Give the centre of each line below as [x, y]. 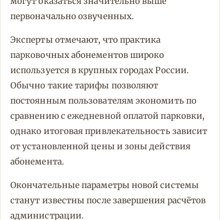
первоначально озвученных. [72, 16]
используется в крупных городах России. [100, 70]
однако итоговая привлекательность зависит [109, 131]
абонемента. [37, 162]
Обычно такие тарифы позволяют [84, 86]
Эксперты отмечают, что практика [86, 40]
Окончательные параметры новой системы [105, 185]
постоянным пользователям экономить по [103, 101]
